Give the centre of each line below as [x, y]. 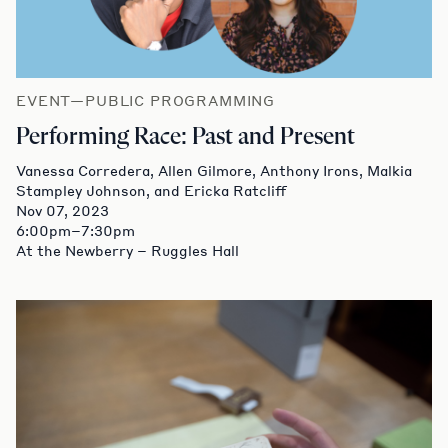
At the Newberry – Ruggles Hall [127, 249]
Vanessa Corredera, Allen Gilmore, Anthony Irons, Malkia [214, 169]
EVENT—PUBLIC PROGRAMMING [146, 99]
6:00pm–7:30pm [75, 229]
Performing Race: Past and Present [185, 136]
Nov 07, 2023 [62, 209]
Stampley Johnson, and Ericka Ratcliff [151, 189]
